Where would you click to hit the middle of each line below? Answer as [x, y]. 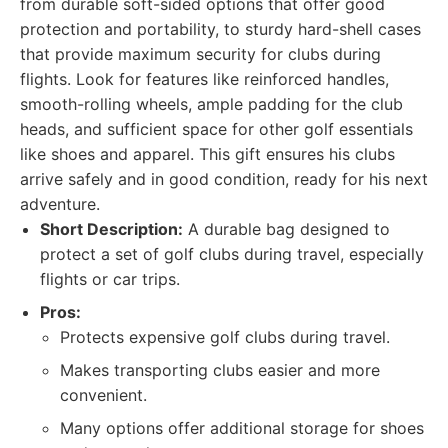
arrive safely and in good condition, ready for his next [224, 179]
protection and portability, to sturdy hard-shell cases [220, 29]
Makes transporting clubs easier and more [220, 370]
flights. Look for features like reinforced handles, [204, 79]
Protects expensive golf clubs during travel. [225, 337]
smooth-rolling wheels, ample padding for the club [211, 104]
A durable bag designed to [286, 229]
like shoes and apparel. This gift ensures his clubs [207, 154]
